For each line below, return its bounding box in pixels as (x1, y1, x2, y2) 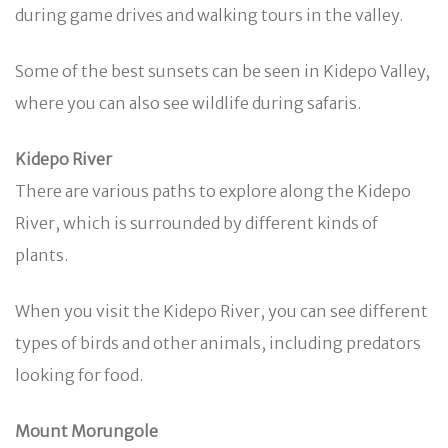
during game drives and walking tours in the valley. (15, 4, 403, 25)
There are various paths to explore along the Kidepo (15, 180, 411, 201)
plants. (15, 244, 68, 265)
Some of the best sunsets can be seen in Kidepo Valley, (15, 60, 430, 81)
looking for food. (15, 364, 143, 385)
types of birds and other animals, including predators (15, 332, 421, 353)
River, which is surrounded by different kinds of (15, 212, 378, 233)
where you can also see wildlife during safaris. (15, 92, 361, 113)
